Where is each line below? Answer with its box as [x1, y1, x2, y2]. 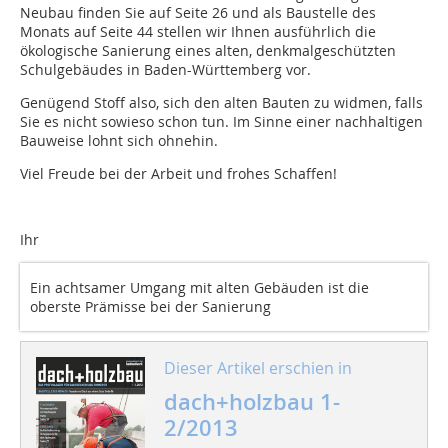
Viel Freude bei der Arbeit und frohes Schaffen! [20, 164, 337, 184]
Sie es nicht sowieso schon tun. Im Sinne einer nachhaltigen [20, 112, 423, 132]
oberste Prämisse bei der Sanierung [30, 297, 271, 317]
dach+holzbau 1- [163, 387, 340, 418]
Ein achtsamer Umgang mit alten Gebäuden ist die [30, 278, 369, 298]
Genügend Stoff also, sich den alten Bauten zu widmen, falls [20, 93, 423, 113]
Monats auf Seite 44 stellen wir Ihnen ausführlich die [20, 22, 376, 42]
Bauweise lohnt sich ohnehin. [20, 131, 218, 151]
